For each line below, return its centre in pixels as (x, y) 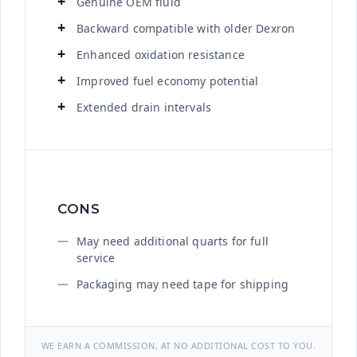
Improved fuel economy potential (168, 81)
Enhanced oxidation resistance (161, 55)
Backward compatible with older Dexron (186, 29)
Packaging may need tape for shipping (183, 284)
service (96, 258)
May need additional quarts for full (173, 241)
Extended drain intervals (144, 108)
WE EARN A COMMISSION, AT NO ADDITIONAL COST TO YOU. (178, 346)
